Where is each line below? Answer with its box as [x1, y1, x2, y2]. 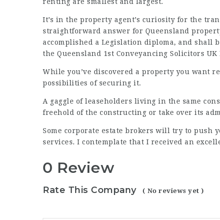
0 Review [43, 159, 114, 177]
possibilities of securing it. [43, 79, 141, 87]
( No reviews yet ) [142, 187, 204, 194]
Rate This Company [43, 184, 137, 195]
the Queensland [43, 50, 104, 57]
